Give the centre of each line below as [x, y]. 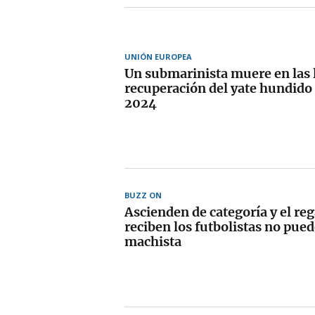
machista [153, 241]
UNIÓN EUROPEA [158, 56]
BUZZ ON [143, 195]
